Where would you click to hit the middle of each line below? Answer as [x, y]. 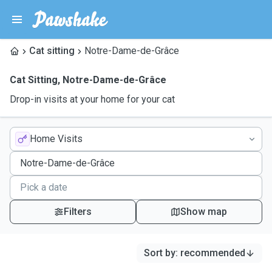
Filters [77, 212]
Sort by [160, 253]
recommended [213, 253]
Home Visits [56, 139]
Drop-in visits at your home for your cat [92, 99]
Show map [204, 212]
